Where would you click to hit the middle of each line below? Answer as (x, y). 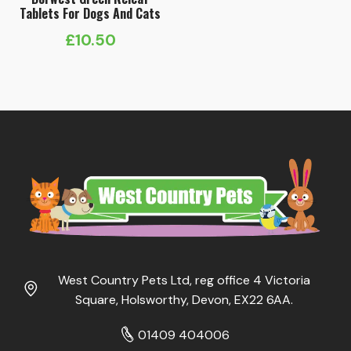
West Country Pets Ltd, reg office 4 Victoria (184, 280)
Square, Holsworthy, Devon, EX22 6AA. (184, 299)
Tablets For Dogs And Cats (90, 14)
